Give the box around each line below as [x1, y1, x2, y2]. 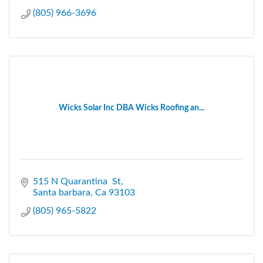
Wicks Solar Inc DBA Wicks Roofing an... [59, 103, 204, 112]
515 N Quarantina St [33, 176, 121, 186]
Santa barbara [33, 187, 90, 197]
